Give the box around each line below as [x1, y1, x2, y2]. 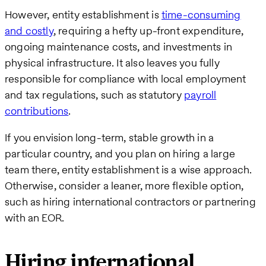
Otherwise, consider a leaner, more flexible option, [5, 178, 244, 194]
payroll [184, 87, 217, 103]
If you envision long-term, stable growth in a [5, 130, 214, 145]
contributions [5, 103, 69, 119]
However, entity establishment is [5, 7, 161, 23]
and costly [5, 23, 53, 39]
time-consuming [161, 7, 241, 23]
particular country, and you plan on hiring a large [5, 146, 235, 161]
